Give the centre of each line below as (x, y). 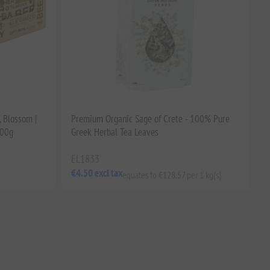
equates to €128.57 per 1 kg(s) (171, 174)
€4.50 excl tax (96, 173)
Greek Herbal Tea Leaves (115, 132)
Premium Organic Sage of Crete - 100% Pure (150, 118)
